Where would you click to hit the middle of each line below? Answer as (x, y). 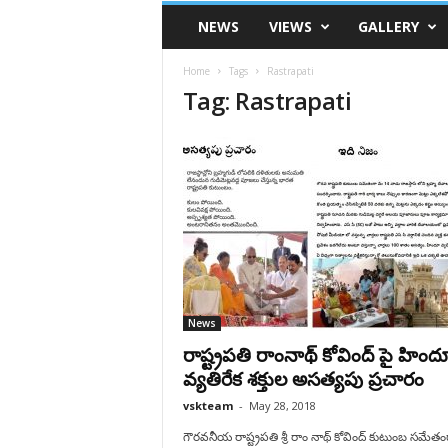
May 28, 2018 (282, 405)
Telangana (190, 30)
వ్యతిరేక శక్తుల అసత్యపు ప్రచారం (303, 379)
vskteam (207, 405)
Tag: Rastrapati (267, 100)
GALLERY (388, 26)
